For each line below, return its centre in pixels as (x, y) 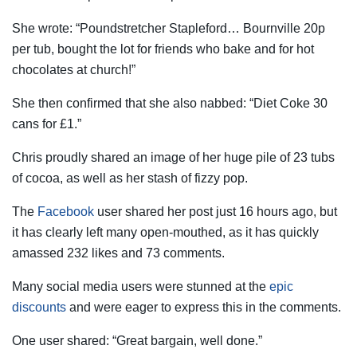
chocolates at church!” (74, 69)
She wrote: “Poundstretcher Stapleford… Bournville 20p (169, 28)
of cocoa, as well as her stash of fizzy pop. (131, 178)
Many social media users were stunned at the (141, 286)
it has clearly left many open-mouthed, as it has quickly (165, 232)
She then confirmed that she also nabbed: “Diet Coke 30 (170, 103)
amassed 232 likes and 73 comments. (118, 253)
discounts (39, 307)
